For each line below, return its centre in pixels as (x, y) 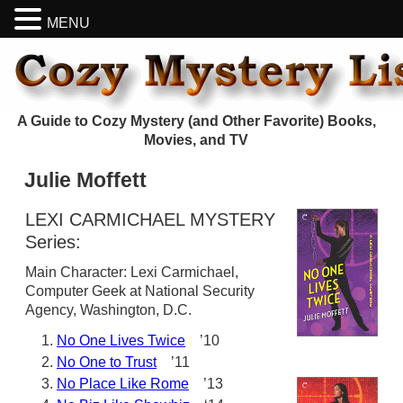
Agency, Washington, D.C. (108, 310)
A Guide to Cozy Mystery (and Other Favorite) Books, (196, 121)
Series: (53, 242)
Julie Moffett (85, 180)
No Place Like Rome (123, 384)
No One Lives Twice (121, 340)
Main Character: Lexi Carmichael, (132, 272)
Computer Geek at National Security (140, 291)
